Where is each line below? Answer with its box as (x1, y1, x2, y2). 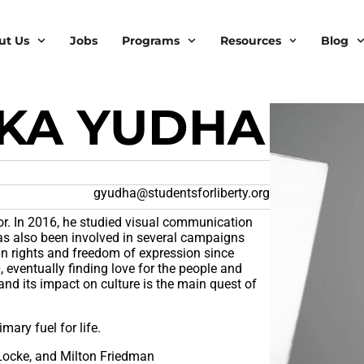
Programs (121, 33, 180, 48)
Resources (219, 33, 281, 48)
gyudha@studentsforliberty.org (93, 185, 270, 201)
